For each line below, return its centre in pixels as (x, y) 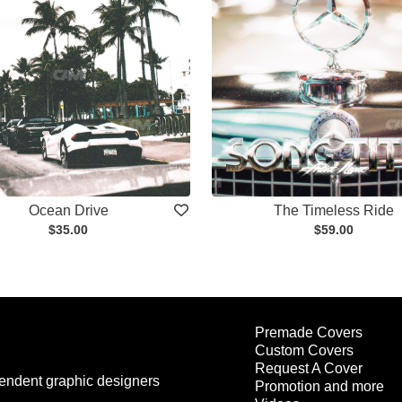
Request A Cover (309, 369)
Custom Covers (304, 351)
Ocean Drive (68, 211)
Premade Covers (309, 333)
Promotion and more (319, 387)
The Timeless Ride (334, 211)
